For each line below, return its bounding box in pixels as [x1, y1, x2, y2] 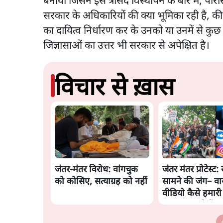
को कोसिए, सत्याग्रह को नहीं [55, 176, 147, 188]
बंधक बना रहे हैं [162, 200, 213, 212]
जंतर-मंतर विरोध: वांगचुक [55, 164, 138, 176]
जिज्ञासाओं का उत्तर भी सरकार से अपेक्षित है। [43, 39, 210, 53]
